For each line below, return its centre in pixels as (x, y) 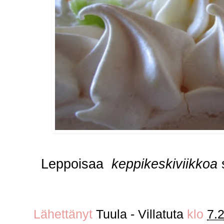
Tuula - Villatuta (140, 214)
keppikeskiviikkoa (166, 164)
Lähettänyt (65, 214)
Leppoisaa (76, 164)
